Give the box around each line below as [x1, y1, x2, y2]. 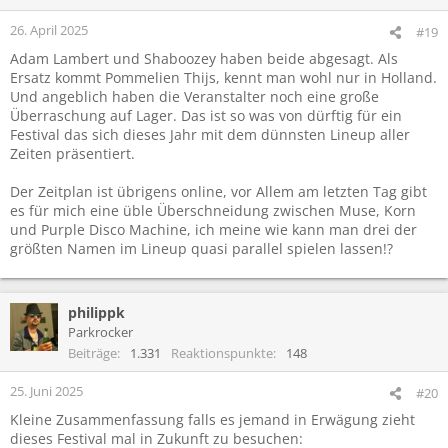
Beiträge [68, 343, 117, 362]
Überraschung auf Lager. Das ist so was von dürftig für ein [10, 105, 402, 125]
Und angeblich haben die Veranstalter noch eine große [10, 86, 379, 106]
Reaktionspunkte [171, 343, 273, 362]
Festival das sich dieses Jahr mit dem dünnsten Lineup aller [10, 124, 410, 144]
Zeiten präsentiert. [10, 143, 135, 163]
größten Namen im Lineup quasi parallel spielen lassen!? [10, 238, 393, 258]
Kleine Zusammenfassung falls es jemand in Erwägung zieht [10, 409, 415, 429]
